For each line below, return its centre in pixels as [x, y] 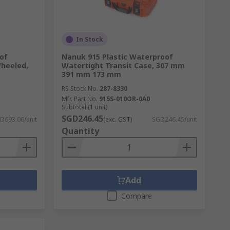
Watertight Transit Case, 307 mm [123, 65]
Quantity [80, 131]
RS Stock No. [80, 89]
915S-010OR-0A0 [124, 99]
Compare [136, 196]
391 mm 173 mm [91, 74]
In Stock [89, 39]
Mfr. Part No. [79, 99]
